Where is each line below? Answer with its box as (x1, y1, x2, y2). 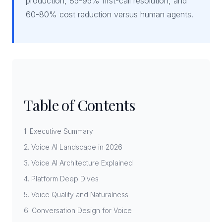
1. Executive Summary (24, 127, 93, 135)
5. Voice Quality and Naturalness (24, 190, 128, 199)
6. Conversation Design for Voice (24, 206, 132, 215)
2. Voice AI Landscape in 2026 (24, 143, 122, 151)
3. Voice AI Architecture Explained (24, 159, 133, 167)
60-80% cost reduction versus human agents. (26, 9, 193, 19)
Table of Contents (24, 95, 135, 115)
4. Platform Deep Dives (24, 174, 99, 183)
